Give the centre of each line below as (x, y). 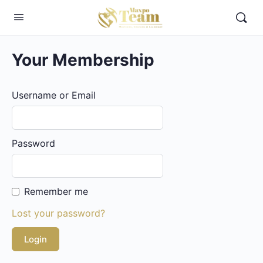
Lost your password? (58, 213)
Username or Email (54, 95)
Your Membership (83, 60)
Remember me (56, 191)
